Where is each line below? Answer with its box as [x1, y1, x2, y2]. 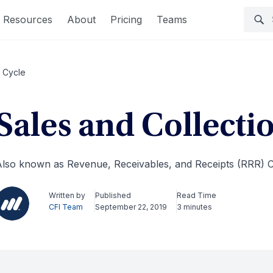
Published [94, 191, 131, 200]
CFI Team [48, 202, 83, 211]
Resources [3, 13, 52, 26]
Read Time [176, 191, 216, 200]
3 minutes [176, 202, 212, 211]
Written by [48, 191, 85, 200]
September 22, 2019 [94, 202, 167, 211]
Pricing [110, 13, 142, 26]
